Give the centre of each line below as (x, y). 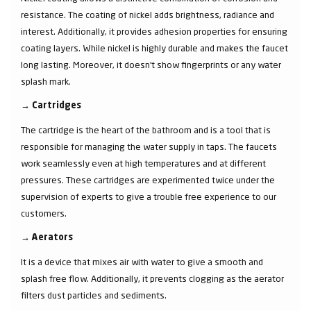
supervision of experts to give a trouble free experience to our (149, 196)
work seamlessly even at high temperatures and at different (143, 163)
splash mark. (47, 81)
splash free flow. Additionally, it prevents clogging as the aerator (152, 278)
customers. (45, 213)
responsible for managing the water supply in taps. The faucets (149, 146)
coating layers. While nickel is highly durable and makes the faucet (154, 48)
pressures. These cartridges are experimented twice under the (148, 180)
